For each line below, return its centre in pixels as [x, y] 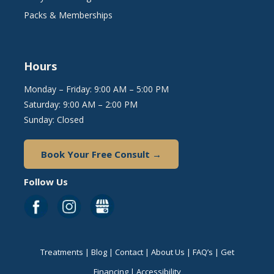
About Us [168, 252]
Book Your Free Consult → [101, 154]
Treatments [61, 252]
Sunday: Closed [54, 120]
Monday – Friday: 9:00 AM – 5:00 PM [96, 89]
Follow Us [46, 182]
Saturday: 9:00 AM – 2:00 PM [81, 105]
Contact [129, 252]
